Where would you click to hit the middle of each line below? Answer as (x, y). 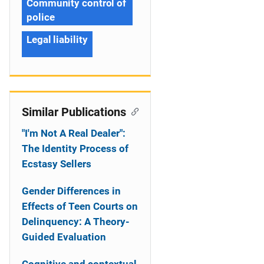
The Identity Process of (75, 148)
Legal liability (57, 39)
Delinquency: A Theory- (76, 222)
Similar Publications (74, 112)
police (41, 17)
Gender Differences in (71, 191)
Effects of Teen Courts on (80, 206)
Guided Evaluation (64, 237)
